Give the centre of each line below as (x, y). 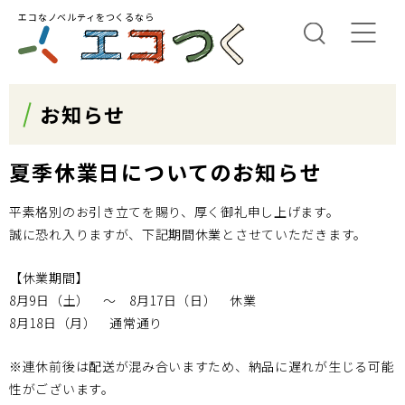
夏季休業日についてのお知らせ (166, 172)
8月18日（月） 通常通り (86, 323)
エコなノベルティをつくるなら (86, 17)
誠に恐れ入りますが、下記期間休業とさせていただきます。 (188, 234)
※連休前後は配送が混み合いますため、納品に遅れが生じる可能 (202, 366)
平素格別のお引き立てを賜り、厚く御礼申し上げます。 (174, 212)
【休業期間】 (49, 278)
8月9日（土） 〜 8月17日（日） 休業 (133, 300)
